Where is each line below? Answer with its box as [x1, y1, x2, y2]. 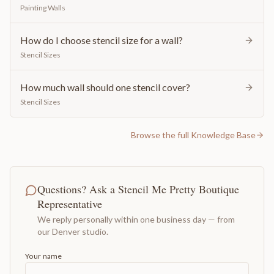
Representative [37, 196, 102, 211]
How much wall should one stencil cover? [20, 81, 190, 93]
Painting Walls [20, 2, 65, 12]
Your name [25, 251, 62, 261]
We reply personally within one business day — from [37, 213, 235, 224]
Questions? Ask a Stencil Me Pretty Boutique [37, 181, 239, 196]
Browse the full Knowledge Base [131, 129, 256, 140]
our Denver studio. [37, 226, 108, 237]
